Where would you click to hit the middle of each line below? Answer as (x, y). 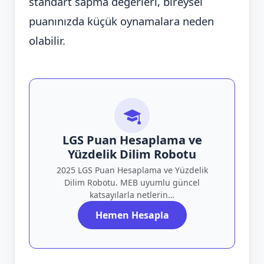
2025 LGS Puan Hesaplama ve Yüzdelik (132, 170)
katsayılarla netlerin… (132, 194)
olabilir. (47, 40)
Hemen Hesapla (132, 215)
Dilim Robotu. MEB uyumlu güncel (132, 182)
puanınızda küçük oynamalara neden (121, 21)
